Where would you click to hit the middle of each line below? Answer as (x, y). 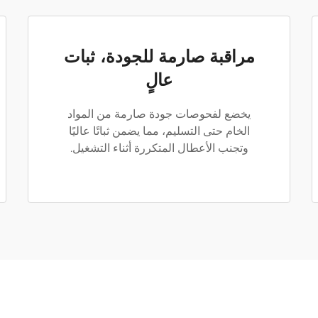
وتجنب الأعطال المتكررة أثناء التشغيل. (159, 148)
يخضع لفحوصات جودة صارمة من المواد (159, 114)
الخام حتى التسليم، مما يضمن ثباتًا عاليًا (159, 131)
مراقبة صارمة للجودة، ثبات (159, 56)
